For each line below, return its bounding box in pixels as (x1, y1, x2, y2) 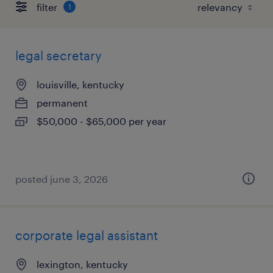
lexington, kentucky (37, 258, 128, 270)
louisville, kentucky (37, 79, 124, 90)
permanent (37, 97, 88, 108)
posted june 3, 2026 (15, 173, 108, 185)
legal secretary (15, 48, 102, 63)
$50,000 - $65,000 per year (37, 115, 166, 127)
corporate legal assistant (15, 228, 158, 243)
